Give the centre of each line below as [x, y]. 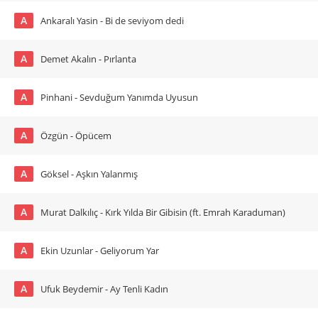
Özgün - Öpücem [76, 136]
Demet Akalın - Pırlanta [88, 59]
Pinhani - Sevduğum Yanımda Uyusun [119, 97]
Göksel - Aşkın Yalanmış [89, 174]
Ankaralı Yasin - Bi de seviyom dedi [112, 21]
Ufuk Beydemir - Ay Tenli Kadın [104, 289]
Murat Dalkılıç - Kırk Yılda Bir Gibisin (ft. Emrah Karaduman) [163, 212]
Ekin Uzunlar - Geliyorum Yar [100, 251]
